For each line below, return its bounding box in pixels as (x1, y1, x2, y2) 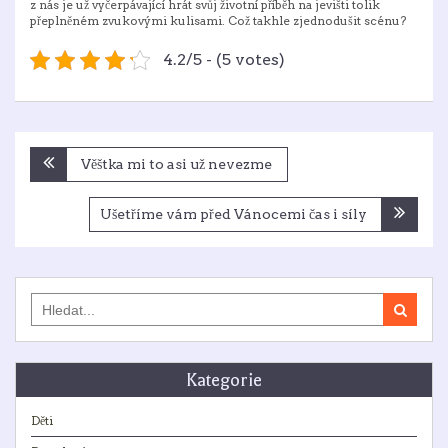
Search (30, 292, 71, 307)
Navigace (29, 147, 112, 170)
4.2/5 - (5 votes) (162, 50, 285, 69)
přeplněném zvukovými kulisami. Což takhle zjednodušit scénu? (30, 13, 406, 28)
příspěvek (29, 199, 112, 222)
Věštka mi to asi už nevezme (81, 156, 272, 172)
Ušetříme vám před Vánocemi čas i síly (100, 206, 367, 222)
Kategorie (186, 370, 262, 390)
